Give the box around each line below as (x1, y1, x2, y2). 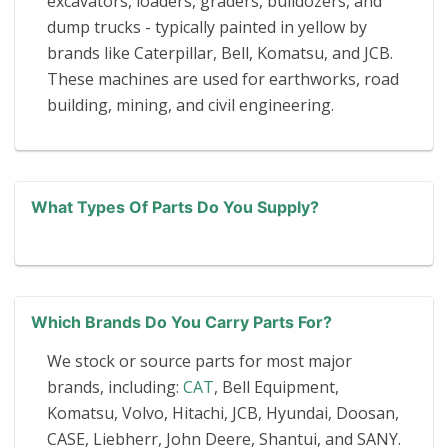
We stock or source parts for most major (47, 349, 352, 372)
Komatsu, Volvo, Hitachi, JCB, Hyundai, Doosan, (47, 401, 399, 424)
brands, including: (47, 375, 183, 398)
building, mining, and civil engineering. (47, 93, 334, 116)
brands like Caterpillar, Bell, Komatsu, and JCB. (47, 41, 393, 64)
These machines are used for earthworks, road (47, 67, 399, 90)
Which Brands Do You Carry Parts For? (31, 311, 332, 332)
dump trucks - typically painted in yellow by (47, 15, 367, 38)
